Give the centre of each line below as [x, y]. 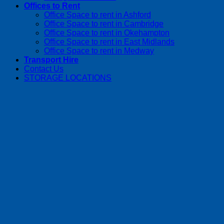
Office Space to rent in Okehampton [107, 32]
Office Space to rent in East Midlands [109, 41]
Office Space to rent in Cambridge [104, 23]
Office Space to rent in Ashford [97, 14]
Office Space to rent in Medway [99, 50]
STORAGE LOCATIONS [68, 77]
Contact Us [44, 68]
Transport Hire [51, 59]
